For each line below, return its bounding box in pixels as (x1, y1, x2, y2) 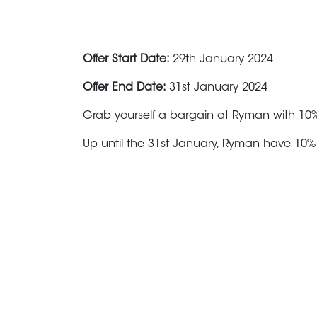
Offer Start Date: (83, 53, 173, 65)
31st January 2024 (169, 81, 267, 93)
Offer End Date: (83, 81, 169, 93)
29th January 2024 (173, 53, 273, 65)
